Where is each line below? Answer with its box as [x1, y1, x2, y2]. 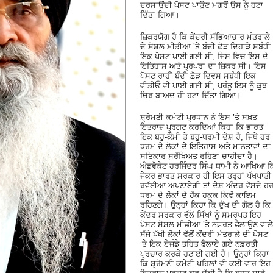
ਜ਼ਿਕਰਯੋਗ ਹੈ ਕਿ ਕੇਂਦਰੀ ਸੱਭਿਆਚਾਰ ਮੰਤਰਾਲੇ [140, 32, 270, 41]
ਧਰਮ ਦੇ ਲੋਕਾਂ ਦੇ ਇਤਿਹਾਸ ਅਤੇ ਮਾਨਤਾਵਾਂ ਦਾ [140, 141, 271, 151]
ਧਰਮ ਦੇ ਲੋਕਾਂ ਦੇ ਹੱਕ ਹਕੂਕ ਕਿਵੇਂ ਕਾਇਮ [140, 190, 256, 200]
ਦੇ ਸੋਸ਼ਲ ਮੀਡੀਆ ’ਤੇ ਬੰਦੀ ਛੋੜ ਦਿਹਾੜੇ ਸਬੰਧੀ [140, 41, 271, 51]
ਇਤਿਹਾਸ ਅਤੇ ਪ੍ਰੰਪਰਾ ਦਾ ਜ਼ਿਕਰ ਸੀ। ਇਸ [140, 61, 266, 71]
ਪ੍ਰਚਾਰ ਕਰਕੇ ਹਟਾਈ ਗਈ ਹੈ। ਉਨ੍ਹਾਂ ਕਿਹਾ [140, 249, 269, 258]
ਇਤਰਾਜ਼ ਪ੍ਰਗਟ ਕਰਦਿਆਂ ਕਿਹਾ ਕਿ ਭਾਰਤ [140, 122, 263, 132]
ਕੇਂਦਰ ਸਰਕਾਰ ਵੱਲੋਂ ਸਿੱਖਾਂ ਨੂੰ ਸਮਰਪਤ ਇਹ [140, 210, 261, 219]
